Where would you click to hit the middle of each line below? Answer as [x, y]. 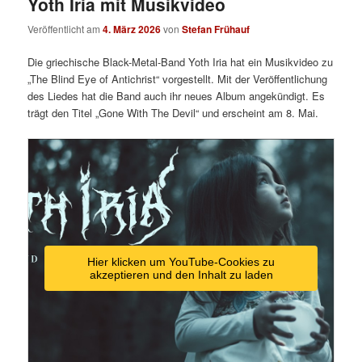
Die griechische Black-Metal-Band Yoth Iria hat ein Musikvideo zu [181, 61]
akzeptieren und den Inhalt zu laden [181, 275]
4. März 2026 [132, 29]
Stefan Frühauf [216, 29]
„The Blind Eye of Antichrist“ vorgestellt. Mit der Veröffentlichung [178, 78]
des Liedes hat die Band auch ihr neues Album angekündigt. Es [177, 95]
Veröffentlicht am [65, 28]
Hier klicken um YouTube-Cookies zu [181, 262]
